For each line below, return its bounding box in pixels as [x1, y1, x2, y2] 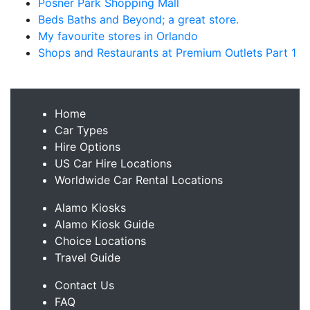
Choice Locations [55, 234, 146, 248]
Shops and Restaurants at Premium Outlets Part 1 [38, 46, 296, 60]
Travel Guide [55, 250, 120, 264]
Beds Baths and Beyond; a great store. [38, 12, 239, 26]
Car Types [55, 123, 108, 137]
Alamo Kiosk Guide [55, 217, 154, 231]
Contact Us [55, 278, 114, 292]
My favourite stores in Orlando [38, 29, 198, 43]
